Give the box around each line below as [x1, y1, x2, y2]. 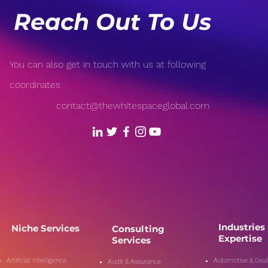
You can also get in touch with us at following [10, 58, 206, 70]
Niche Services [11, 222, 80, 234]
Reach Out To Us [14, 7, 211, 36]
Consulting [112, 223, 165, 234]
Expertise [218, 232, 262, 244]
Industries [218, 221, 265, 233]
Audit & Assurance [108, 257, 161, 266]
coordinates [10, 78, 60, 90]
